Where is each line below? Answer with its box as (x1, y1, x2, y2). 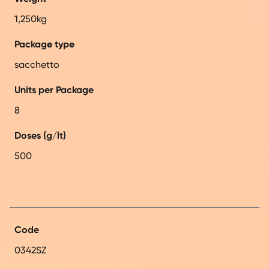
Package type (14, 38, 74, 50)
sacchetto (14, 58, 59, 70)
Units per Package (14, 83, 94, 95)
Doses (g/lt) (14, 129, 66, 141)
